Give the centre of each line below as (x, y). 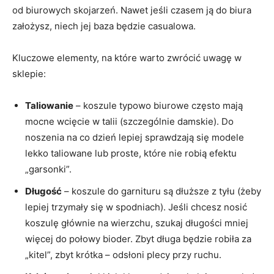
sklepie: (29, 74)
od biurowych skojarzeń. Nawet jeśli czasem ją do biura (132, 10)
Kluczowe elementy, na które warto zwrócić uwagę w (127, 58)
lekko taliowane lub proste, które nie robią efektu (131, 154)
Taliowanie (49, 106)
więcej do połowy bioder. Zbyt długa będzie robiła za (138, 239)
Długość (43, 191)
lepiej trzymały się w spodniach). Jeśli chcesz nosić (136, 207)
